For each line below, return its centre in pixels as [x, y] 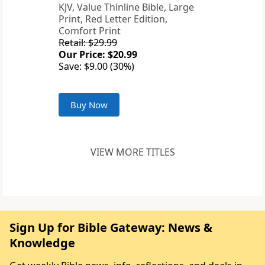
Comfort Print [90, 31]
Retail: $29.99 [88, 43]
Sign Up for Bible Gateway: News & [111, 228]
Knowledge [42, 243]
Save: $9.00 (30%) [96, 67]
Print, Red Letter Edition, [113, 19]
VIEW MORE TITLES [132, 152]
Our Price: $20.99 [98, 55]
